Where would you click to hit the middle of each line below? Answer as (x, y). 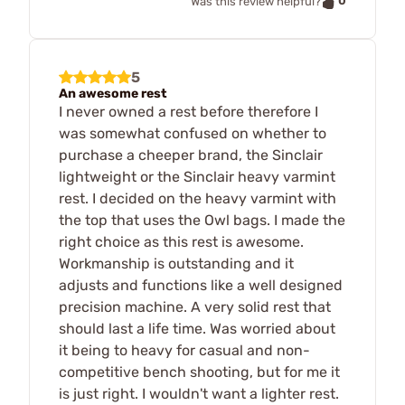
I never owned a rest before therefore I (188, 111)
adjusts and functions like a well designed (201, 285)
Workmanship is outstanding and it (176, 263)
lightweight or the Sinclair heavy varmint (197, 176)
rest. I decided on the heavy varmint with (198, 198)
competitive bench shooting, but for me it (199, 372)
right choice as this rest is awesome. (181, 241)
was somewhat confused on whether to (193, 133)
